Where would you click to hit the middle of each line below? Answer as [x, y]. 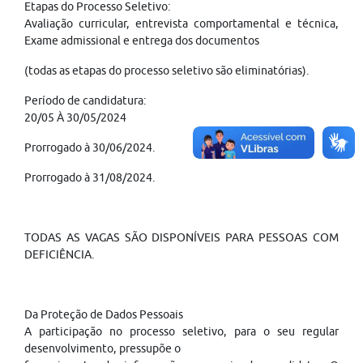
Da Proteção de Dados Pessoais [104, 314]
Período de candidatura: [85, 100]
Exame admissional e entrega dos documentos [142, 41]
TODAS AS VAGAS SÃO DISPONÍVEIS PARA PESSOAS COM [181, 237]
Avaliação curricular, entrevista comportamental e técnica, [181, 23]
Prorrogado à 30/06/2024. [90, 147]
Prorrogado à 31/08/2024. [90, 177]
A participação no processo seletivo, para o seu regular [181, 331]
